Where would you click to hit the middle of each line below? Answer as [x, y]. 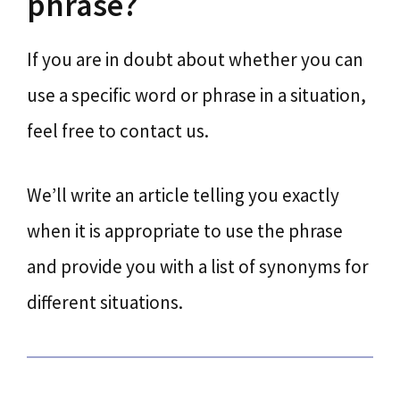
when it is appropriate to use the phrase [185, 230]
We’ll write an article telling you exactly [183, 195]
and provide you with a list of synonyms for [198, 266]
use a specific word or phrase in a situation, [196, 95]
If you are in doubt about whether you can [195, 59]
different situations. [105, 302]
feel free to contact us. [118, 131]
